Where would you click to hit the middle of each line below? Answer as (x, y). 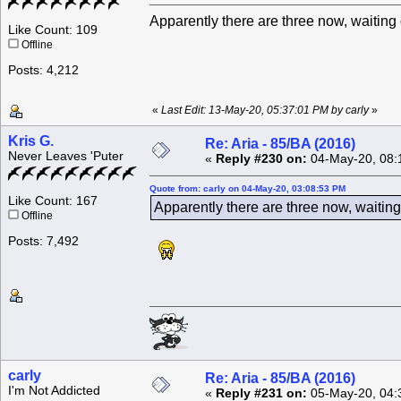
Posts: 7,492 (43, 242)
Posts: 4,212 (43, 71)
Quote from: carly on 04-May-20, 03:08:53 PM (247, 189)
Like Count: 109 (53, 30)
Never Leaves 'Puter (66, 157)
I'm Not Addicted (54, 391)
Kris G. (31, 141)
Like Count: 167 (53, 201)
